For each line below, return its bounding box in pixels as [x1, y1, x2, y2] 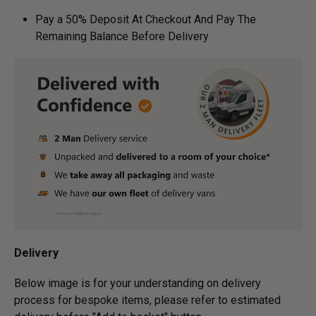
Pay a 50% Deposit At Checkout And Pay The [35, 12, 256, 26]
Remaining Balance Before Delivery [35, 29, 209, 43]
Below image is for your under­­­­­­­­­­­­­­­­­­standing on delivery [14, 276, 261, 290]
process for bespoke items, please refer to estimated [14, 293, 281, 307]
